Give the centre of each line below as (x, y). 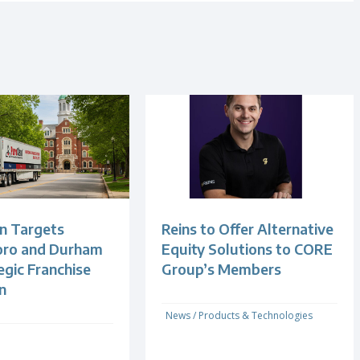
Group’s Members (222, 269)
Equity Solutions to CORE (247, 249)
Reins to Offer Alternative (248, 229)
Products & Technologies (256, 316)
